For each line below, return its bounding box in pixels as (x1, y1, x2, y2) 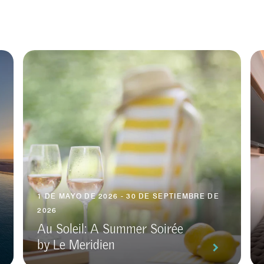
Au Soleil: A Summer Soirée (37, 223, 184, 236)
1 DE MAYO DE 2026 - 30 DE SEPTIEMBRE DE (37, 192, 219, 201)
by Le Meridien (37, 239, 115, 252)
